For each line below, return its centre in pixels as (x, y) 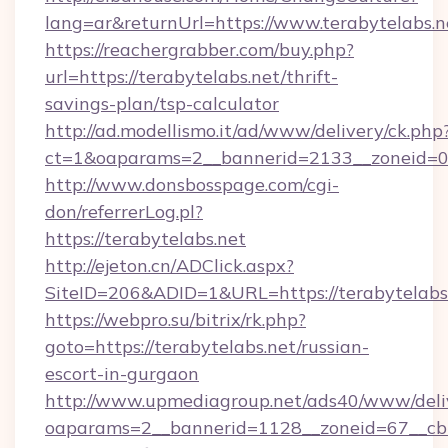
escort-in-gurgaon (122, 373)
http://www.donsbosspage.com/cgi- (192, 184)
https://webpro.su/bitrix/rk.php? (175, 319)
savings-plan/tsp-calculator (162, 103)
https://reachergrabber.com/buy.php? (199, 49)
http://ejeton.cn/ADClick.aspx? (169, 265)
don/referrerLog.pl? (124, 211)
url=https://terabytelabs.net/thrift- (191, 76)
